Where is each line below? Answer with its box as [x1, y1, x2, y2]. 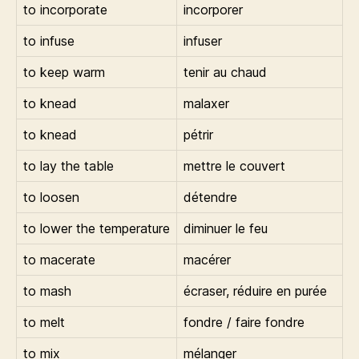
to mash [23, 283, 75, 299]
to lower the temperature [23, 220, 170, 236]
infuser [184, 33, 222, 49]
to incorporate [23, 2, 107, 18]
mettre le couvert [184, 158, 285, 174]
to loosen [23, 189, 79, 205]
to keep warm [23, 64, 105, 80]
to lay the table [23, 158, 114, 174]
